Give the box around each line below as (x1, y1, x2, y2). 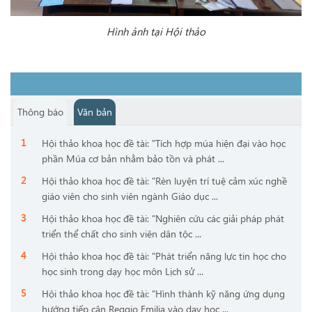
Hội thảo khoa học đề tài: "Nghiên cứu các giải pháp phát (42, 212, 284, 225)
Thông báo (17, 105, 63, 118)
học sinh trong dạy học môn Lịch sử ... (42, 265, 203, 278)
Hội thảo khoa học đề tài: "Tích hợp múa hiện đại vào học (42, 136, 286, 150)
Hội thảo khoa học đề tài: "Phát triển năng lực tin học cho (42, 249, 286, 263)
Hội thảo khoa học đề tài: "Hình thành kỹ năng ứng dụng (42, 287, 285, 300)
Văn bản (77, 105, 112, 118)
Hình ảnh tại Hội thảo (107, 24, 205, 38)
